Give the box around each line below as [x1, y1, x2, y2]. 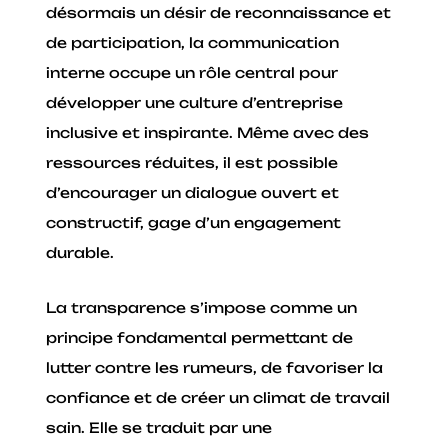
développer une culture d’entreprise [46, 94, 344, 112]
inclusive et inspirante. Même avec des [46, 124, 370, 142]
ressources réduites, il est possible [46, 154, 339, 172]
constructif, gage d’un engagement [46, 214, 342, 232]
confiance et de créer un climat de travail [46, 388, 391, 406]
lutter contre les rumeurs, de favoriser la [46, 358, 384, 376]
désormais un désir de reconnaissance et [46, 4, 392, 22]
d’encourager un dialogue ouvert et [46, 184, 340, 202]
